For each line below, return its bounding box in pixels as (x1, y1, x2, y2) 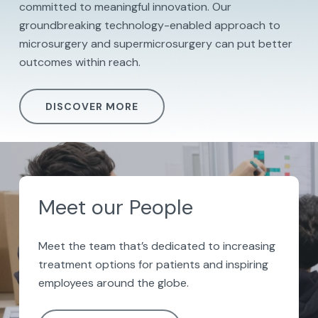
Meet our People (38, 193, 193, 221)
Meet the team (38, 238, 119, 253)
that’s (118, 238, 148, 253)
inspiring (225, 256, 268, 272)
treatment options (38, 256, 136, 272)
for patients (135, 256, 200, 272)
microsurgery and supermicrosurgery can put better (18, 35, 292, 51)
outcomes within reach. (18, 54, 141, 70)
